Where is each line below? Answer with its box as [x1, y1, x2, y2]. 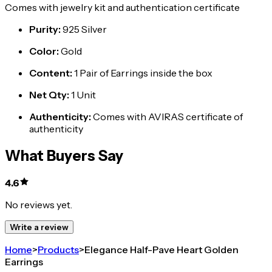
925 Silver [63, 23, 107, 36]
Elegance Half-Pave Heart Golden [84, 243, 239, 256]
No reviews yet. [5, 198, 72, 211]
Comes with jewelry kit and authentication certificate [5, 1, 240, 14]
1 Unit [71, 89, 96, 101]
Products [38, 243, 79, 256]
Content [29, 67, 70, 80]
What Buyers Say [5, 147, 123, 165]
